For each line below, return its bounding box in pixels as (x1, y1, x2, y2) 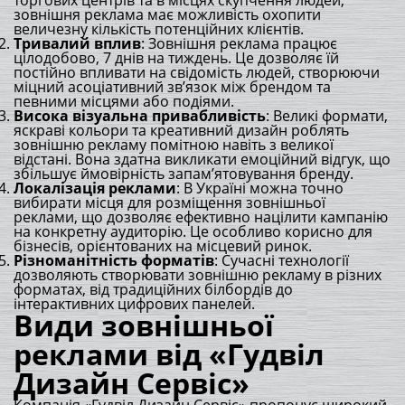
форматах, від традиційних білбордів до (14, 279, 293, 299)
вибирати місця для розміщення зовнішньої (14, 193, 325, 212)
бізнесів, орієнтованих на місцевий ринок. (14, 236, 312, 256)
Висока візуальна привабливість (14, 106, 266, 126)
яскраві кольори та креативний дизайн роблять (14, 120, 349, 140)
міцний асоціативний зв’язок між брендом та (14, 77, 331, 97)
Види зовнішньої (14, 306, 274, 344)
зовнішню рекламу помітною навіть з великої (14, 135, 334, 155)
